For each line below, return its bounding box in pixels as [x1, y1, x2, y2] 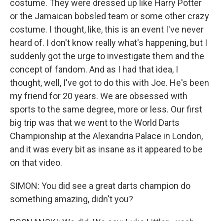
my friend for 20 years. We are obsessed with [10, 91, 187, 101]
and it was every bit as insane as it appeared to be [10, 144, 203, 154]
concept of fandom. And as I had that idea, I [10, 64, 178, 74]
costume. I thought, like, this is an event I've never [10, 24, 204, 35]
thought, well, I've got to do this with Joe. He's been [10, 77, 209, 88]
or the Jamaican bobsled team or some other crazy [10, 11, 209, 21]
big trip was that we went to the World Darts [10, 117, 180, 128]
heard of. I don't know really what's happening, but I [10, 37, 207, 48]
